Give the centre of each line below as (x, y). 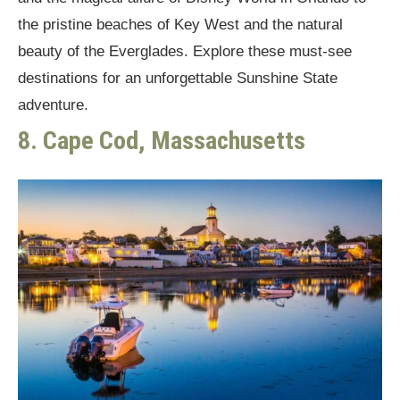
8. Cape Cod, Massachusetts (162, 141)
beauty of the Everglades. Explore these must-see (185, 52)
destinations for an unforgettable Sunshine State (178, 79)
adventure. (53, 105)
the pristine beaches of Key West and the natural (180, 25)
